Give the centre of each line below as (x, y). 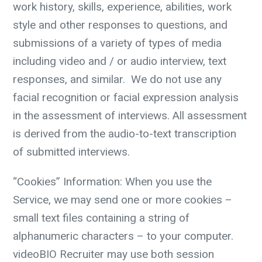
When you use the (167, 182)
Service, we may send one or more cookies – (123, 200)
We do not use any (176, 79)
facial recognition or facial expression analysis (126, 97)
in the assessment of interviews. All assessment (130, 116)
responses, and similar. (72, 79)
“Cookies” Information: (68, 182)
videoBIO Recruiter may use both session (113, 254)
